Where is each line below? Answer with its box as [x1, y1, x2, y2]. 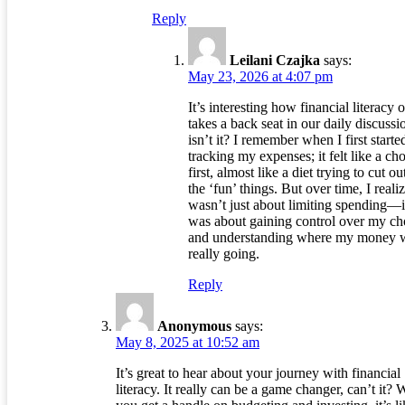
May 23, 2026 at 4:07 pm [188, 69, 333, 85]
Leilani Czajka [230, 52, 320, 69]
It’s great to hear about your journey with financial [116, 365, 400, 381]
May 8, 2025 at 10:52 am [116, 334, 259, 351]
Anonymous [157, 318, 231, 334]
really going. [188, 246, 259, 262]
